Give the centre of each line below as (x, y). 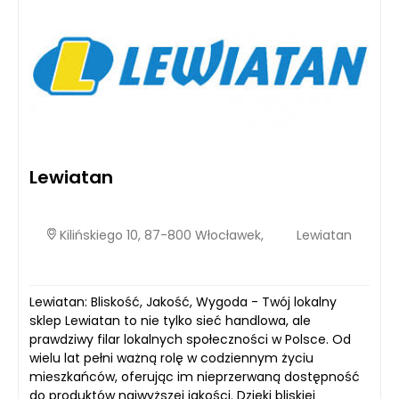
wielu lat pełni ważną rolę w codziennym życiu (171, 358)
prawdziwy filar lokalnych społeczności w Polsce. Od (190, 339)
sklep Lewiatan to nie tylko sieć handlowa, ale (170, 320)
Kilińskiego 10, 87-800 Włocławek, (160, 236)
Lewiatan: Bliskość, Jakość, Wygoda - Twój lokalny (183, 301)
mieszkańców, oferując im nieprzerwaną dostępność (195, 376)
